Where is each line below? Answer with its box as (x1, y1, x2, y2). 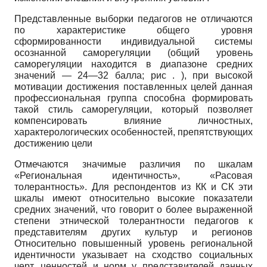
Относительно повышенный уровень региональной (14, 238, 253, 249)
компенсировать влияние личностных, (14, 116, 253, 126)
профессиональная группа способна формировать (14, 93, 253, 104)
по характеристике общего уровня (14, 25, 253, 36)
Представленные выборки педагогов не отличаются (14, 14, 253, 24)
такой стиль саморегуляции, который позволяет (14, 104, 253, 115)
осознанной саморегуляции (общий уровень (14, 48, 253, 58)
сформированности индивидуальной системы (14, 36, 253, 47)
